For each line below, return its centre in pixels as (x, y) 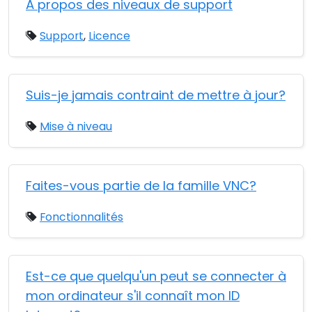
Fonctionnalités (81, 217)
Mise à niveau (76, 126)
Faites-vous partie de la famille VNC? (141, 186)
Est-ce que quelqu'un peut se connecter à (156, 276)
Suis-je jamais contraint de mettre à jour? (156, 95)
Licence (109, 36)
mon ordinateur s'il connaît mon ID (133, 296)
